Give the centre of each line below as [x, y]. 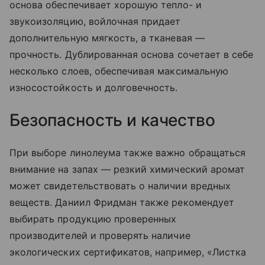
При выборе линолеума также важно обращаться [128, 153]
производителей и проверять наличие [100, 236]
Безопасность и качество [112, 120]
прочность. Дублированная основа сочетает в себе [132, 55]
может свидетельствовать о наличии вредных [120, 186]
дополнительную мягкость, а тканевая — [107, 38]
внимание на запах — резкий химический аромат [127, 169]
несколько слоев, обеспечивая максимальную [119, 71]
